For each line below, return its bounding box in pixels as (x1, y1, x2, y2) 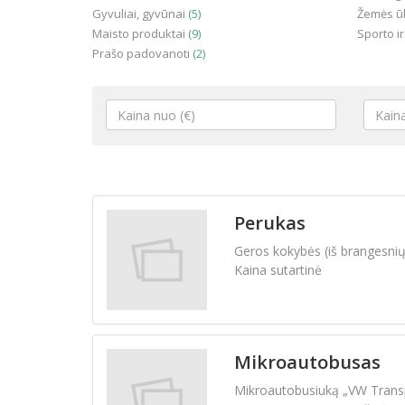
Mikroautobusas (233, 350, 381, 375)
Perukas (233, 211, 306, 236)
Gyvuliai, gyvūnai (92, 5, 188, 22)
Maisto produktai (92, 25, 188, 42)
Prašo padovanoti (92, 45, 193, 61)
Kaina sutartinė (233, 261, 322, 279)
